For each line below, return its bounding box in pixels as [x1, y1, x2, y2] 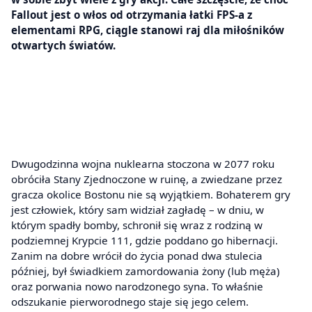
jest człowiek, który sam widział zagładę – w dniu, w [11, 203, 264, 217]
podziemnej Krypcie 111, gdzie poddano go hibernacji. [11, 233, 278, 248]
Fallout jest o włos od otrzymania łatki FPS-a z [11, 7, 252, 22]
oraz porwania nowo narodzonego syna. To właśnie [11, 279, 263, 294]
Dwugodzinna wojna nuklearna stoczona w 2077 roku [11, 157, 274, 171]
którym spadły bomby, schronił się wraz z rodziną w [11, 218, 263, 233]
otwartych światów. [11, 38, 116, 52]
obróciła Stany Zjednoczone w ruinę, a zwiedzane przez [11, 172, 282, 187]
